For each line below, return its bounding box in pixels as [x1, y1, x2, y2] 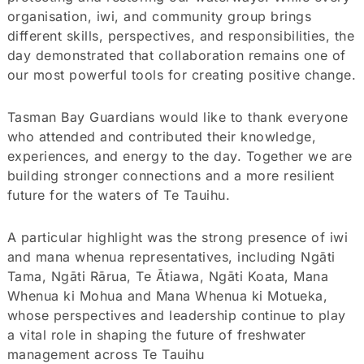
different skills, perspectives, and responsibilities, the [6, 27, 355, 44]
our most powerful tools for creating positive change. [6, 66, 357, 83]
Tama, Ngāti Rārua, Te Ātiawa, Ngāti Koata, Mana [6, 267, 329, 284]
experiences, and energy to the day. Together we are [6, 147, 353, 164]
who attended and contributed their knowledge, [6, 128, 317, 145]
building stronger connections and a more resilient [6, 167, 335, 184]
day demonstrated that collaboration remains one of [6, 46, 346, 63]
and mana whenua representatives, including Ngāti [6, 248, 336, 265]
